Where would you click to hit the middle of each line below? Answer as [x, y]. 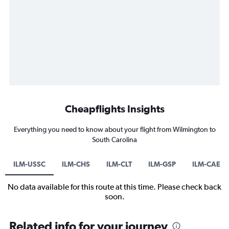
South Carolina [114, 140]
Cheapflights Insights [114, 109]
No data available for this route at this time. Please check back [114, 187]
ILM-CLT [119, 164]
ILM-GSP [162, 164]
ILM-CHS [76, 164]
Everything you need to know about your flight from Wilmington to [114, 130]
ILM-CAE [206, 164]
